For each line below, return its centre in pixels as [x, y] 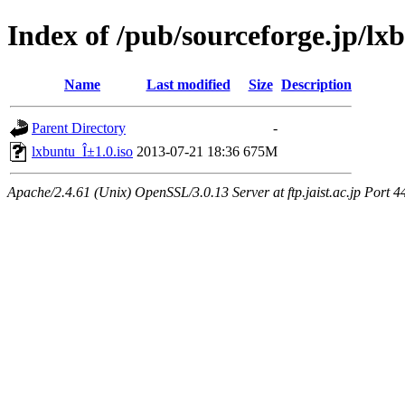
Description [316, 84]
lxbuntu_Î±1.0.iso [82, 151]
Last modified [188, 84]
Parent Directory [79, 127]
